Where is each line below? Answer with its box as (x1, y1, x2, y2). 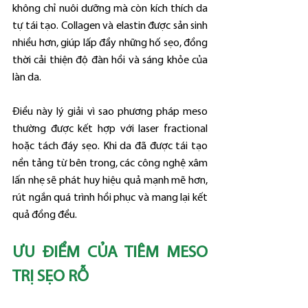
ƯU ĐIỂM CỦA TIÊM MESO (12, 244, 208, 261)
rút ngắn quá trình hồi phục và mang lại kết (12, 192, 208, 203)
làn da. (12, 71, 41, 83)
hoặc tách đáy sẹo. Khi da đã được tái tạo (12, 140, 208, 152)
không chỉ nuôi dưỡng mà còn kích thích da (12, 3, 208, 14)
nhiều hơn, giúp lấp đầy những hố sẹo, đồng (12, 37, 208, 49)
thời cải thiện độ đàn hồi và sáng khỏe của (12, 54, 208, 66)
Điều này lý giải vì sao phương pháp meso (12, 106, 208, 118)
